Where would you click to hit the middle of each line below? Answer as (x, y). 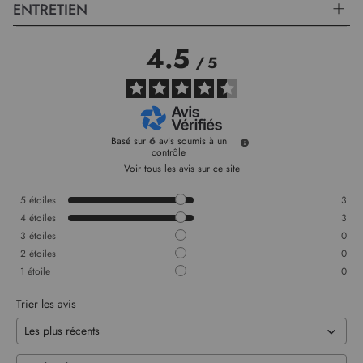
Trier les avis (46, 304)
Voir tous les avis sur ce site (181, 169)
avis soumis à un (192, 141)
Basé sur (130, 141)
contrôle (169, 153)
